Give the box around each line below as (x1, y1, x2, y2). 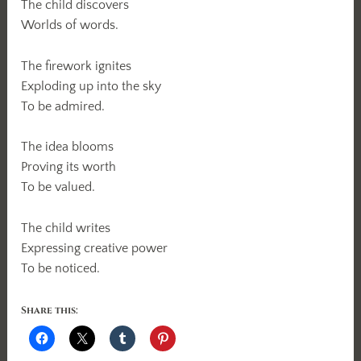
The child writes (21, 221, 111, 236)
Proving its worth (21, 160, 117, 175)
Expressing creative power (21, 241, 168, 256)
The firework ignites (21, 58, 132, 73)
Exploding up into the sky (21, 78, 162, 93)
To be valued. (21, 180, 96, 195)
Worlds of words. (21, 18, 119, 33)
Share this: (21, 303, 79, 317)
